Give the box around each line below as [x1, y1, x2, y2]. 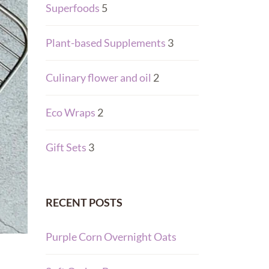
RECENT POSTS [46, 196, 122, 209]
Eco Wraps [46, 106, 95, 119]
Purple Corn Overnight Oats [46, 230, 177, 243]
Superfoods [46, 1, 100, 14]
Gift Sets [46, 141, 86, 154]
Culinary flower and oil [46, 71, 151, 84]
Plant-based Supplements [46, 36, 166, 49]
